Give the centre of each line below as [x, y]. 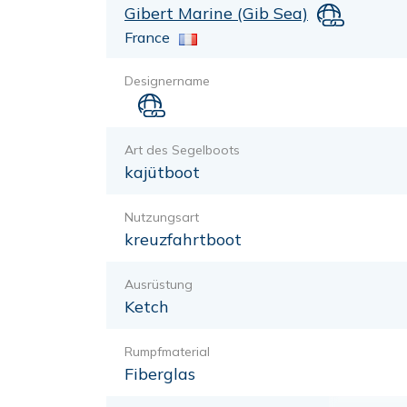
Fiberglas [160, 373]
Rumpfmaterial [167, 351]
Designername [167, 81]
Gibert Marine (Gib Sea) [216, 13]
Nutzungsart [162, 217]
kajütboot [162, 172]
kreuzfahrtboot [183, 239]
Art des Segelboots [182, 149]
